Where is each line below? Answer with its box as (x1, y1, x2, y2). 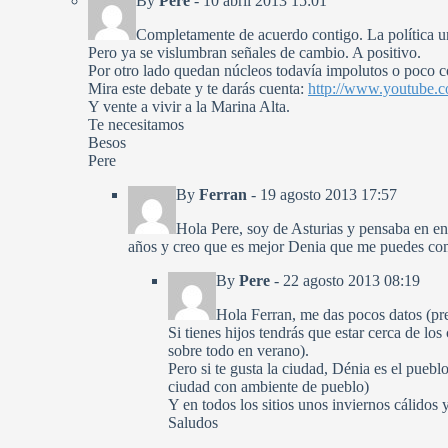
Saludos (168, 414, 218, 432)
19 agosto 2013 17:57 (260, 186, 397, 204)
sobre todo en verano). (168, 342, 309, 360)
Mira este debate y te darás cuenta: (88, 80, 308, 98)
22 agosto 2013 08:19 (283, 272, 420, 290)
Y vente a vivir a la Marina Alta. (88, 98, 290, 116)
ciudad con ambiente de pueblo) (168, 378, 369, 396)
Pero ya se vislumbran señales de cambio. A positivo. (88, 44, 421, 62)
